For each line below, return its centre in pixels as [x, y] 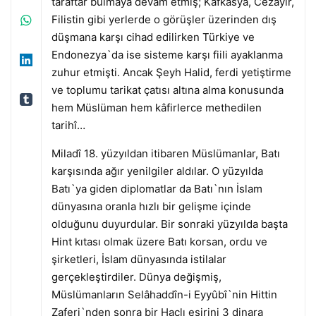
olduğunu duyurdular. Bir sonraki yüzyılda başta [169, 224]
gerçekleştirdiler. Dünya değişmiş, [136, 276]
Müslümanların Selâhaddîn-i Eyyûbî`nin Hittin [164, 294]
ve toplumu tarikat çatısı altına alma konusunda [167, 90]
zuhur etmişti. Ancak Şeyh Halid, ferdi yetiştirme [171, 72]
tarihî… [68, 125]
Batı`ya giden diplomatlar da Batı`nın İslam [157, 188]
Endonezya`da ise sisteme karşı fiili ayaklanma [167, 54]
